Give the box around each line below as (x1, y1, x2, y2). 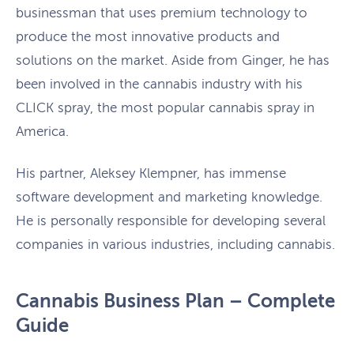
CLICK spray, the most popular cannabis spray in (16, 100, 314, 115)
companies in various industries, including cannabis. (16, 237, 335, 253)
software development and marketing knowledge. (16, 190, 322, 205)
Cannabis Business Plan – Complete (16, 290, 335, 313)
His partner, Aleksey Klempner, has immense (16, 166, 286, 182)
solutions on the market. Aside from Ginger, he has (16, 52, 330, 68)
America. (16, 123, 73, 139)
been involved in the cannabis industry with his (16, 76, 303, 92)
